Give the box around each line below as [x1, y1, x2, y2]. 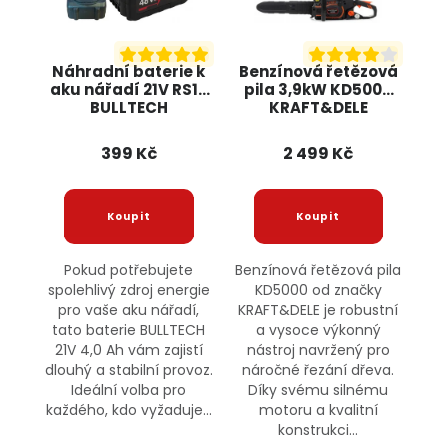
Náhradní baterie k [52, 61, 206, 83]
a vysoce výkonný [255, 320, 381, 341]
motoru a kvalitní [258, 400, 378, 421]
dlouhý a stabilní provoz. [44, 360, 213, 381]
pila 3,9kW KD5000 [244, 79, 393, 101]
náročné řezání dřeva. [242, 360, 395, 381]
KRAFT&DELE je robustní [238, 300, 399, 321]
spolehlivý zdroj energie [47, 280, 210, 301]
